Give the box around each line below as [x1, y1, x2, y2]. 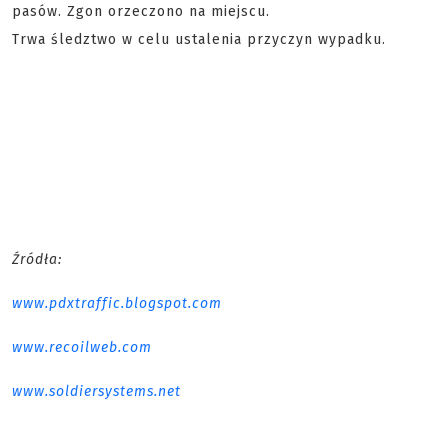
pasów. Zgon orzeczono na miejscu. [12, 3, 270, 20]
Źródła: [12, 251, 62, 268]
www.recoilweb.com [12, 339, 152, 356]
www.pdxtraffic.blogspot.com [12, 295, 222, 312]
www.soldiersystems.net [12, 383, 181, 400]
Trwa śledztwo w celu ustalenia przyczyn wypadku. [12, 31, 386, 48]
